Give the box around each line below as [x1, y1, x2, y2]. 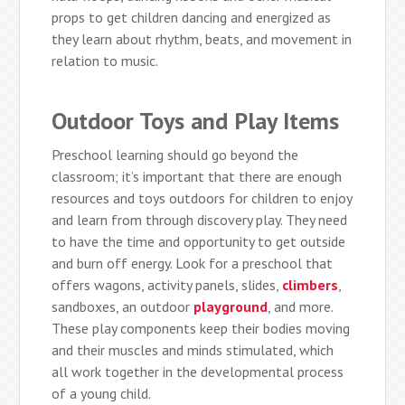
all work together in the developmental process [52, 363, 344, 381]
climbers [282, 276, 339, 295]
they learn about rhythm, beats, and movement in [52, 30, 353, 49]
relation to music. [52, 52, 159, 71]
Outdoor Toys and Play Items [52, 106, 340, 137]
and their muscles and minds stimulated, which [52, 341, 334, 360]
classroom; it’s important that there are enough [52, 167, 343, 186]
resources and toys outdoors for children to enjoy [52, 189, 353, 208]
